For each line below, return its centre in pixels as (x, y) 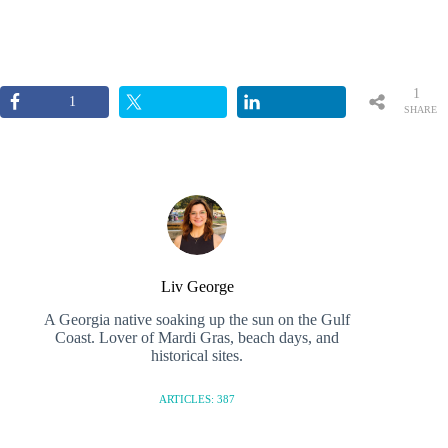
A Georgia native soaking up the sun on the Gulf (197, 320)
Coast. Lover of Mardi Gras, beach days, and (197, 338)
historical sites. (197, 356)
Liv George (197, 287)
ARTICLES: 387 (197, 399)
